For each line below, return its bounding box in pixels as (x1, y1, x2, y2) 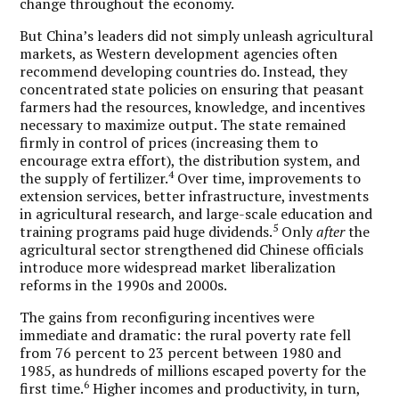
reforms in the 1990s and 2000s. (20, 274, 228, 295)
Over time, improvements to (174, 167, 362, 188)
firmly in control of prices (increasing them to (20, 132, 319, 152)
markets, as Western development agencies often (20, 43, 338, 63)
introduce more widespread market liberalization (20, 256, 337, 277)
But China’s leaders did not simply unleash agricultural (20, 25, 374, 45)
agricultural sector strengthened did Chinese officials (20, 239, 364, 259)
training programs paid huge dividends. (20, 221, 273, 241)
